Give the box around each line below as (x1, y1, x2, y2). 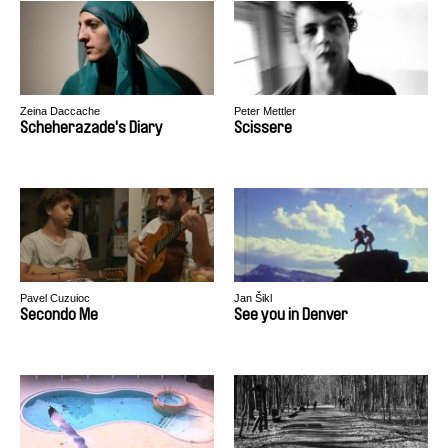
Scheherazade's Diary (20, 119, 163, 136)
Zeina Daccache (20, 105, 100, 117)
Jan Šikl (234, 292, 272, 304)
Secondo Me (20, 306, 98, 323)
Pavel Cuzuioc (20, 292, 90, 304)
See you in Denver (234, 306, 348, 323)
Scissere (234, 119, 292, 136)
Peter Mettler (234, 105, 296, 117)
